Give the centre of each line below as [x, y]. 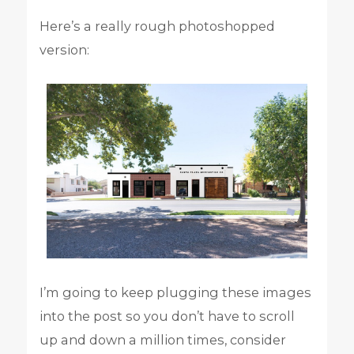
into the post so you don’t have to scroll [167, 316]
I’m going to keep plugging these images [175, 292]
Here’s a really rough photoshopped [157, 26]
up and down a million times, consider [162, 339]
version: [64, 49]
